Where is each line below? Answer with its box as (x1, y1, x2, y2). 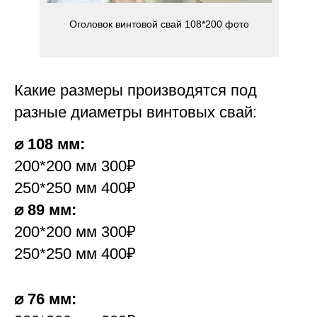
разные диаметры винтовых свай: (14, 103, 257, 122)
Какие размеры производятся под (14, 81, 257, 100)
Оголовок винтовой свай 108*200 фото (69, 18, 249, 30)
